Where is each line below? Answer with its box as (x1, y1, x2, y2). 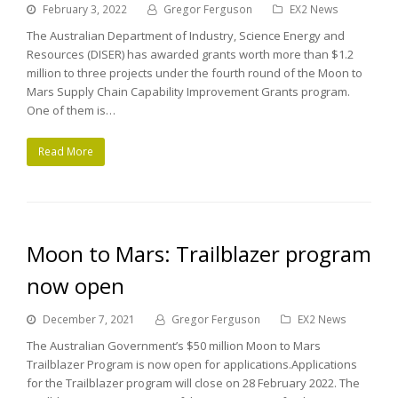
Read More (37, 144, 93, 160)
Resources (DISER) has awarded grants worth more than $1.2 (27, 46, 354, 62)
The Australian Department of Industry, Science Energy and (27, 28, 345, 44)
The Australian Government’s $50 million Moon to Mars (27, 337, 321, 354)
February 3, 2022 (43, 2, 127, 17)
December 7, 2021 (43, 311, 135, 327)
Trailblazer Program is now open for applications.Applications (27, 355, 357, 372)
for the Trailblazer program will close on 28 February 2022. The (27, 374, 360, 391)
